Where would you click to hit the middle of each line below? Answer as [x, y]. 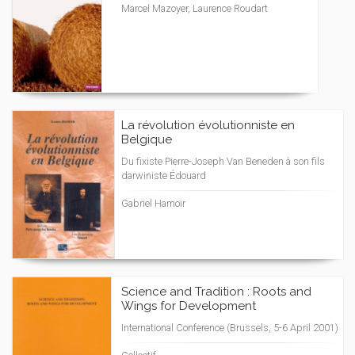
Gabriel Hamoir [153, 203]
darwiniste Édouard [164, 176]
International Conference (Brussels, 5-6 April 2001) [230, 328]
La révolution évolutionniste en [208, 125]
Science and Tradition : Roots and [216, 292]
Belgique [147, 139]
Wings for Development [189, 306]
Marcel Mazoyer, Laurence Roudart [195, 8]
